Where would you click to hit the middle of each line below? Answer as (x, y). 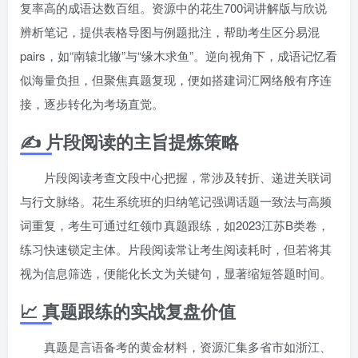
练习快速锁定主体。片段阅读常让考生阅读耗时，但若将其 (176, 249)
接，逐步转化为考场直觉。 (92, 103)
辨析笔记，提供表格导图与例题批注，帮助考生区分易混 (170, 31)
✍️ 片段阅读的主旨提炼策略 (129, 141)
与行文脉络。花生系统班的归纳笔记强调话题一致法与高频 (176, 201)
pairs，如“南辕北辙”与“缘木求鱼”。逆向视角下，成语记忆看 (179, 55)
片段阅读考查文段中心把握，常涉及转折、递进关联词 (188, 177)
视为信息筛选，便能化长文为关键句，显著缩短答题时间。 (176, 272)
